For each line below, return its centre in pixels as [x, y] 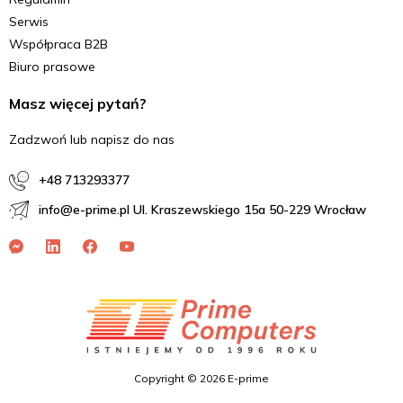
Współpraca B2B [58, 45]
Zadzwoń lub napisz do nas [92, 140]
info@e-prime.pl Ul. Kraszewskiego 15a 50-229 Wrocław [202, 210]
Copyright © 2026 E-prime [201, 378]
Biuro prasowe [52, 67]
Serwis [29, 22]
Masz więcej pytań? [78, 104]
